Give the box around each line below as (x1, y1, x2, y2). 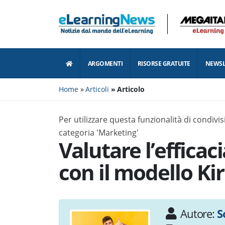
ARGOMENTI (87, 59, 123, 68)
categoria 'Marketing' (59, 127, 139, 138)
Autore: (180, 206, 217, 221)
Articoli (85, 84, 109, 94)
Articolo (117, 84, 145, 94)
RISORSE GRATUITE (137, 59, 190, 68)
